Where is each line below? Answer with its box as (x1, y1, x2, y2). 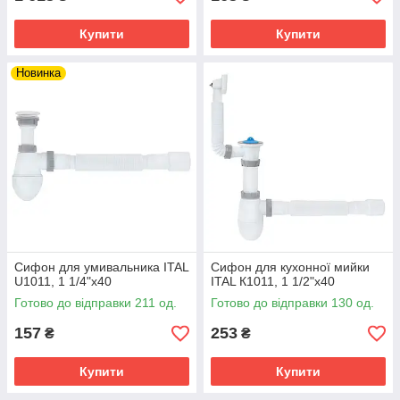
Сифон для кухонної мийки (211, 260, 370, 274)
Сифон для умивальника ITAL (14, 260, 188, 274)
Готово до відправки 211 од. (14, 296, 177, 310)
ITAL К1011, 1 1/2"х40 (211, 274, 335, 288)
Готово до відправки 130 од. (211, 296, 374, 310)
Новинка (16, 66, 61, 79)
